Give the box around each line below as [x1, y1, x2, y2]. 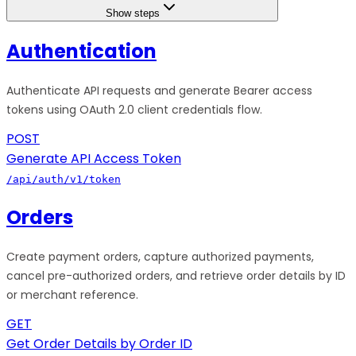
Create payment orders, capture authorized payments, [6, 249, 314, 265]
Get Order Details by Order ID [6, 335, 192, 354]
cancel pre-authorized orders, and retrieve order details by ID [6, 268, 346, 284]
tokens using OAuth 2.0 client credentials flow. [6, 101, 262, 118]
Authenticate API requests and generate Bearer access [6, 82, 312, 99]
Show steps [106, 6, 160, 19]
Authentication [6, 37, 157, 64]
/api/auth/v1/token [6, 172, 121, 185]
